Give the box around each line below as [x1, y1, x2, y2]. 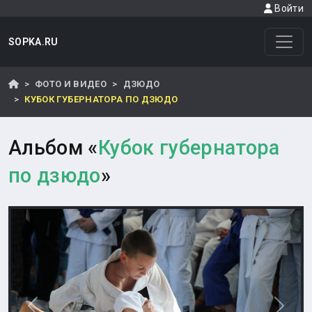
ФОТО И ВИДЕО [34, 79, 107, 89]
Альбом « [8, 136, 98, 159]
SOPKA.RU [8, 36, 58, 47]
